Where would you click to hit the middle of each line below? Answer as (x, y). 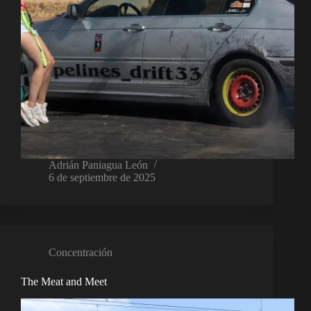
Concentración (81, 253)
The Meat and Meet (64, 282)
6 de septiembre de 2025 (102, 178)
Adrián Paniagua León (98, 165)
